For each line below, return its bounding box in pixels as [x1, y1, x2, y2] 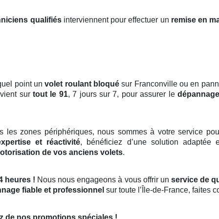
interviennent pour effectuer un [61, 16, 171, 24]
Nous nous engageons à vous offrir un [35, 175, 171, 184]
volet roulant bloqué [44, 80, 120, 88]
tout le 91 [32, 90, 68, 99]
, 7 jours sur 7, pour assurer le [67, 90, 178, 99]
